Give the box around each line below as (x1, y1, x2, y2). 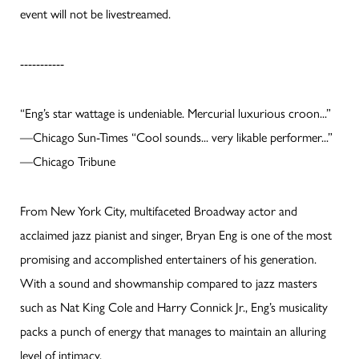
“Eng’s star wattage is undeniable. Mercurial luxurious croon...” (20, 103, 331, 122)
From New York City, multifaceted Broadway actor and (20, 200, 297, 220)
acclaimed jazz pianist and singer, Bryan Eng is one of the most (20, 224, 332, 244)
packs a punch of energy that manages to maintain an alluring (20, 321, 326, 340)
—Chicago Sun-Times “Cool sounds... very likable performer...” (20, 127, 333, 146)
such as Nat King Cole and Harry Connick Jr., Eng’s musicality (20, 296, 328, 316)
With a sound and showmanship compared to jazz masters (20, 272, 317, 292)
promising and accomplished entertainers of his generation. (20, 248, 317, 268)
